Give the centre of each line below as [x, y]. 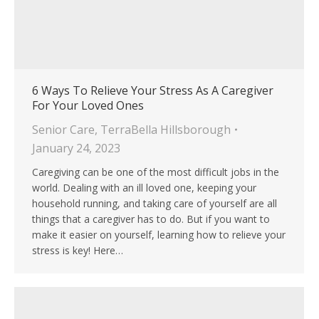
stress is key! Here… [78, 251]
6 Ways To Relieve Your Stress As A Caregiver [153, 91]
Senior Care [63, 130]
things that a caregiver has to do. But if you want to [151, 219]
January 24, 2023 [76, 148]
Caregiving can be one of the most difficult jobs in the [156, 172]
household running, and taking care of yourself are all [155, 204]
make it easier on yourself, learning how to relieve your [159, 235]
